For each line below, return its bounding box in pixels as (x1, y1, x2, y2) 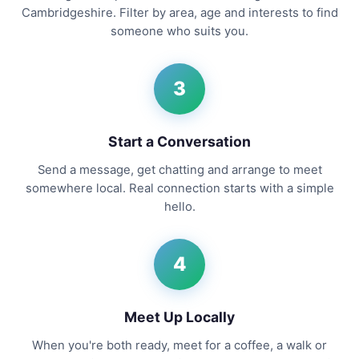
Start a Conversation (108, 133, 251, 150)
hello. (163, 200, 196, 214)
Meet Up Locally (124, 309, 235, 325)
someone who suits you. (111, 24, 248, 38)
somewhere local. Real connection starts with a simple (25, 181, 334, 196)
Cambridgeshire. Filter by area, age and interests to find (21, 6, 338, 20)
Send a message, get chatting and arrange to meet (37, 163, 322, 177)
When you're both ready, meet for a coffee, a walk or (32, 338, 327, 353)
